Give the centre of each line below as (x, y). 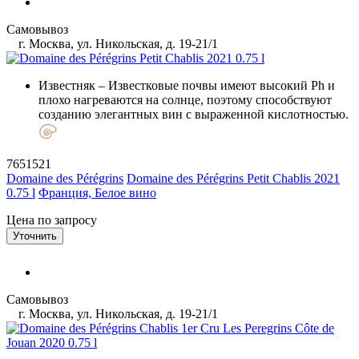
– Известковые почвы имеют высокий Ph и (215, 85)
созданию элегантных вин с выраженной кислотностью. (194, 114)
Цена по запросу (52, 220)
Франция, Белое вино (97, 192)
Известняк (67, 85)
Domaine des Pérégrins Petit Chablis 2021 (233, 178)
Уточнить (35, 236)
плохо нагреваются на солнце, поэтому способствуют (185, 99)
